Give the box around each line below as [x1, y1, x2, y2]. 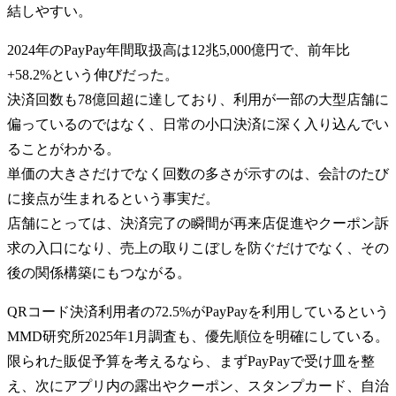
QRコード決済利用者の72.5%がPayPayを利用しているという [7, 303, 389, 319]
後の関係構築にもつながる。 [7, 264, 191, 280]
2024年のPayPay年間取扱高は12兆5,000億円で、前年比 [7, 42, 350, 57]
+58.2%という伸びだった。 [7, 66, 179, 82]
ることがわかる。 [7, 141, 120, 156]
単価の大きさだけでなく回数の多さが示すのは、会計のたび [7, 165, 389, 181]
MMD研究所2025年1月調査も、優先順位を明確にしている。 [7, 328, 389, 344]
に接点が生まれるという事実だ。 [7, 190, 219, 206]
